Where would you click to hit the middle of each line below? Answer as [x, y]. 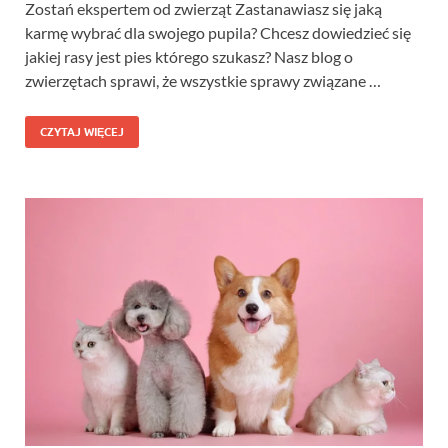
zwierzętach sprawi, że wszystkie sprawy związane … [203, 81]
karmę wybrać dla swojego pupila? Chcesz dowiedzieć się [218, 33]
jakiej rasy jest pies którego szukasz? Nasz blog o [189, 57]
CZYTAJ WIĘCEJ [82, 132]
